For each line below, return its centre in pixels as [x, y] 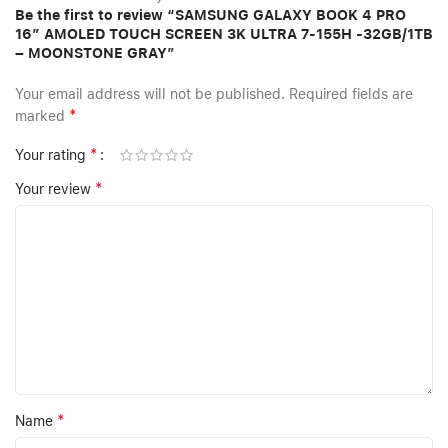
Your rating [52, 155]
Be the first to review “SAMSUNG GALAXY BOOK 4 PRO [210, 15]
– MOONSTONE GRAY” [95, 53]
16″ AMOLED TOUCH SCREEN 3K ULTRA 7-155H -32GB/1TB [224, 34]
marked [42, 116]
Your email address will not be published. [150, 94]
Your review [55, 189]
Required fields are [351, 94]
